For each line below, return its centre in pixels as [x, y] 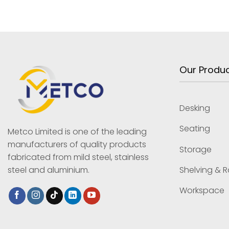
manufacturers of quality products [77, 145]
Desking [195, 108]
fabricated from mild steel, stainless [78, 157]
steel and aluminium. [50, 170]
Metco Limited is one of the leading [77, 132]
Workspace [202, 191]
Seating [195, 129]
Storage [196, 149]
